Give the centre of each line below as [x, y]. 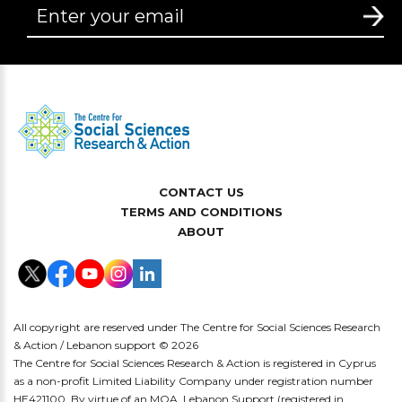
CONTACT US [201, 192]
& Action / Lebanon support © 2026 [106, 345]
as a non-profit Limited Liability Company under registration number [193, 381]
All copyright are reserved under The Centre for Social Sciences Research [197, 328]
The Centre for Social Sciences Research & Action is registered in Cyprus [195, 363]
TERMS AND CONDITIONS [201, 212]
